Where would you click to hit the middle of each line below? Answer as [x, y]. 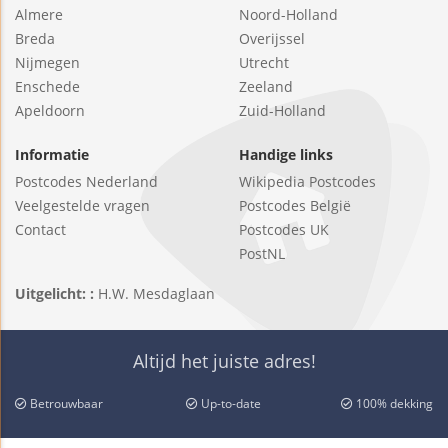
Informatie [52, 154]
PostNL [262, 253]
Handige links [286, 154]
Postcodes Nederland [86, 181]
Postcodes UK [284, 229]
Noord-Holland [288, 14]
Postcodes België [295, 205]
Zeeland [266, 86]
